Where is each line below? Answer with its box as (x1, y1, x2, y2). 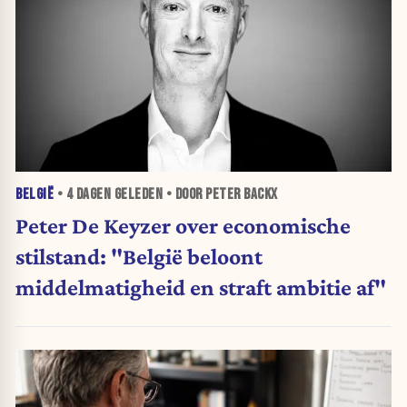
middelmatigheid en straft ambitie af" (15, 274, 386, 301)
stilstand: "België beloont (15, 243, 263, 270)
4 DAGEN (65, 185, 111, 203)
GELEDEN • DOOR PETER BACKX (111, 185, 278, 203)
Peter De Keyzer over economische (15, 213, 351, 239)
